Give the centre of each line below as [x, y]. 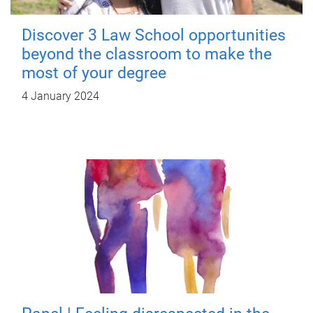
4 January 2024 [60, 96]
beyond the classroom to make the [147, 54]
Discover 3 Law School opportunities [154, 35]
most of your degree [94, 73]
